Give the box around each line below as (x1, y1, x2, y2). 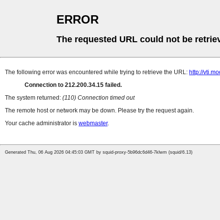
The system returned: (5, 94, 62, 102)
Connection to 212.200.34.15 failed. (25, 82, 122, 89)
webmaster (79, 120, 108, 127)
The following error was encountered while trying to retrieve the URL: (5, 69, 189, 76)
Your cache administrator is (5, 120, 79, 127)
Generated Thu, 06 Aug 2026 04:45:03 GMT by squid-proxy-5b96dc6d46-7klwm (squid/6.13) (5, 150, 192, 155)
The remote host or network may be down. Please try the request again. (5, 107, 194, 114)
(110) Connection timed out (62, 94, 135, 102)
